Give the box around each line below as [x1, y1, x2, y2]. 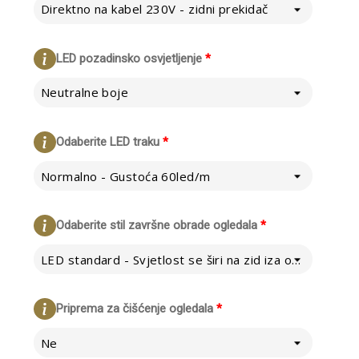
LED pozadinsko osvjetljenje [55, 50, 202, 66]
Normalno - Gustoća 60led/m [40, 167, 211, 184]
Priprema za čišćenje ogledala [55, 301, 213, 317]
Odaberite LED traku [55, 134, 159, 149]
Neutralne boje [40, 84, 129, 101]
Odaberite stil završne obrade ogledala [55, 218, 257, 233]
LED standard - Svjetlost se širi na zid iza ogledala [292, 251, 301, 268]
